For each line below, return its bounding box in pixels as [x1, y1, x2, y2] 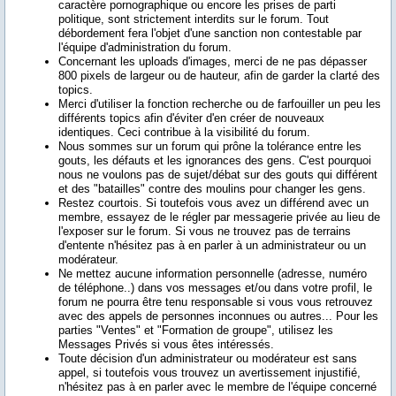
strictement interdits [133, 12, 235, 26]
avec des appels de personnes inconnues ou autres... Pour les [58, 309, 378, 323]
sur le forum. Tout [235, 12, 329, 26]
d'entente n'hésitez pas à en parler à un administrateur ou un [58, 239, 366, 252]
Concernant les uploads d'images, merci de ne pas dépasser [58, 55, 367, 68]
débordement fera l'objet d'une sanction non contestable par [58, 27, 362, 40]
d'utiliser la [90, 97, 148, 110]
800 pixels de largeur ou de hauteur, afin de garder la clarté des [58, 69, 380, 82]
